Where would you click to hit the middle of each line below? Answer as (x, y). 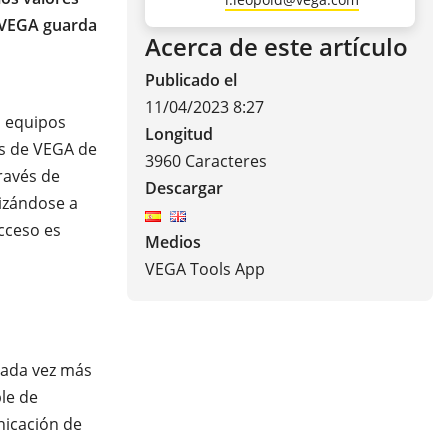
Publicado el (191, 80)
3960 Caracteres (206, 161)
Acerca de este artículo (276, 47)
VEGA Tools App (205, 269)
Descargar (184, 188)
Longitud (179, 134)
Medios (173, 242)
